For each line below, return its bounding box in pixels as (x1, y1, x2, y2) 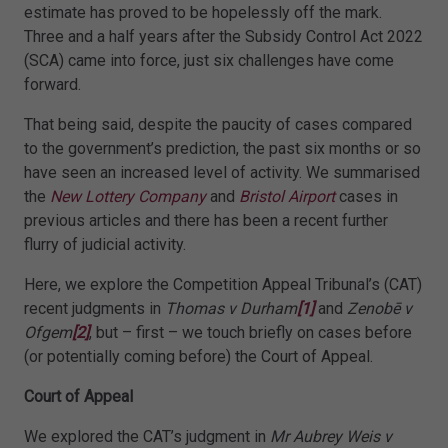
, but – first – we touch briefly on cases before (89, 323, 412, 343)
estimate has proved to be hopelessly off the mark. (24, 3, 382, 23)
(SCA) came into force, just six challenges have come (24, 51, 394, 71)
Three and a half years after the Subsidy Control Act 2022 (24, 27, 423, 47)
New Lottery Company (50, 187, 206, 207)
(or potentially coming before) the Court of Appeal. (24, 347, 373, 367)
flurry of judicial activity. (24, 235, 186, 255)
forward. (24, 75, 81, 95)
